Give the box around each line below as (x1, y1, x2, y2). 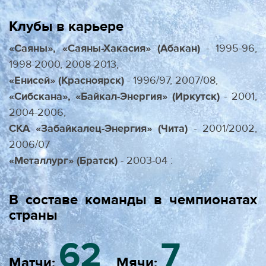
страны (9, 206, 58, 225)
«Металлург (9, 154, 68, 168)
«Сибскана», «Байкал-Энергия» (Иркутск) (9, 90, 220, 104)
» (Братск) (68, 154, 118, 168)
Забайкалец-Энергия (41, 122, 147, 136)
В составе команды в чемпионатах (9, 191, 257, 210)
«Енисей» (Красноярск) (9, 74, 124, 88)
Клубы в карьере (9, 17, 123, 36)
